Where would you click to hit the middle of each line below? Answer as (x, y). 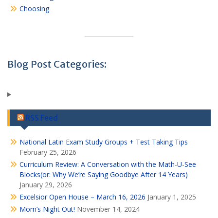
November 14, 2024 (108, 209)
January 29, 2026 (46, 185)
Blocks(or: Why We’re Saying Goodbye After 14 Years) (105, 174)
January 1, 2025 (172, 197)
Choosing (34, 9)
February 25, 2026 (48, 152)
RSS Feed (42, 118)
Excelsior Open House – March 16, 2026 (82, 197)
